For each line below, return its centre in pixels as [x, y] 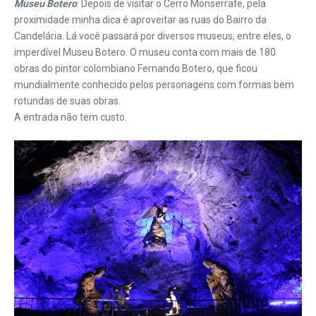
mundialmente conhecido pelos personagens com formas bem [154, 84]
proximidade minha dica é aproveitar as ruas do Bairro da [140, 19]
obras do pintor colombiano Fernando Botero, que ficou [136, 68]
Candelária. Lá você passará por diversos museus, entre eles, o [153, 36]
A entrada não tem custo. [71, 117]
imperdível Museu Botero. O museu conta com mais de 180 [145, 52]
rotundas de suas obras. [67, 101]
